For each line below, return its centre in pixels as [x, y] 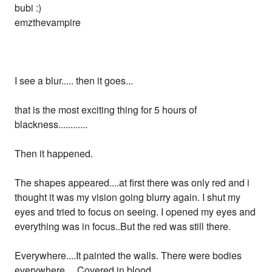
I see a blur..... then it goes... [74, 81]
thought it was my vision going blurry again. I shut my [128, 197]
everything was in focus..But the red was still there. [123, 226]
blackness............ [51, 124]
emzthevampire [48, 22]
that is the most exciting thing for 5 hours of [106, 110]
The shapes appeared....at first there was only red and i [132, 183]
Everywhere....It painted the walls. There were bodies [128, 256]
